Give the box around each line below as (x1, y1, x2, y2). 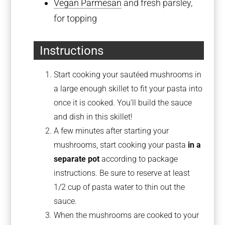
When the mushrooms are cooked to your (54, 210, 199, 220)
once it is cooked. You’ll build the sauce (54, 98, 192, 108)
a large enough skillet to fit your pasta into (54, 84, 203, 94)
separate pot (54, 154, 100, 164)
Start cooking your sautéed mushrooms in (54, 70, 202, 80)
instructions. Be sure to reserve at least (54, 168, 190, 178)
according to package (99, 154, 178, 164)
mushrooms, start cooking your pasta (54, 140, 188, 150)
